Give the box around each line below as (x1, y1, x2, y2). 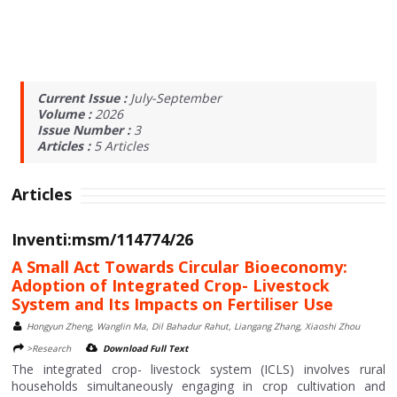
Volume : (37, 105, 96, 122)
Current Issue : (37, 90, 131, 106)
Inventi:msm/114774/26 (12, 229, 194, 250)
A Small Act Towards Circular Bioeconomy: (12, 256, 348, 277)
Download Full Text (103, 342, 189, 354)
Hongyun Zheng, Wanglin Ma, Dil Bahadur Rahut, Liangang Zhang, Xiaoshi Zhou (27, 320, 361, 332)
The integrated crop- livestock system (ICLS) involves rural (12, 361, 385, 378)
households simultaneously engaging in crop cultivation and (12, 378, 385, 394)
